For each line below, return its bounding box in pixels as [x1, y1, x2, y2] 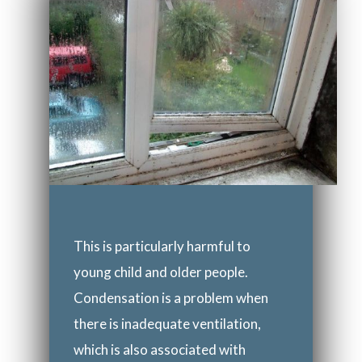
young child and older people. [73, 263, 248, 280]
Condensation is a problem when [73, 288, 268, 306]
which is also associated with [73, 340, 246, 358]
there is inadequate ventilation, [73, 314, 261, 332]
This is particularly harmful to [73, 237, 250, 255]
